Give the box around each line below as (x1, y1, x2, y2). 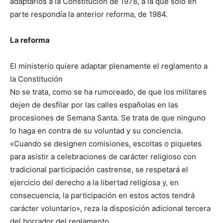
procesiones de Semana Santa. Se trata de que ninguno (10, 113, 206, 123)
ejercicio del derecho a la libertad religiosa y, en (10, 178, 179, 188)
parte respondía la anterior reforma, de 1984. (10, 9, 168, 19)
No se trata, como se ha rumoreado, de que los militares (10, 87, 207, 97)
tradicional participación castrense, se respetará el (10, 165, 188, 175)
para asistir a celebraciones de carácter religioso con (10, 152, 196, 162)
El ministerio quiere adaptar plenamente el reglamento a (10, 61, 208, 71)
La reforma (10, 35, 50, 45)
